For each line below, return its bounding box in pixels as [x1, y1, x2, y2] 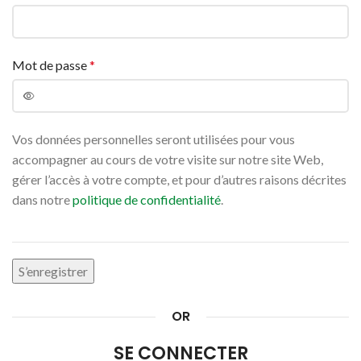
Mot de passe [12, 57, 89, 73]
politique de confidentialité [73, 192, 221, 207]
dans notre [12, 192, 73, 207]
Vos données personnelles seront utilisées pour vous [12, 131, 295, 147]
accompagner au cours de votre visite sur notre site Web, [12, 151, 323, 167]
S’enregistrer [19, 263, 88, 279]
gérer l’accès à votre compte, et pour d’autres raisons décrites [12, 172, 346, 187]
